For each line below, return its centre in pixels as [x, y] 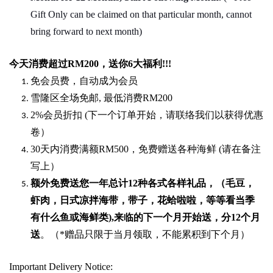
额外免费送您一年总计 [79, 183]
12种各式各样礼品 [167, 183]
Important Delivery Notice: [61, 266]
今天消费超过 [38, 63]
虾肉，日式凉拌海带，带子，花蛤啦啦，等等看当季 [143, 200]
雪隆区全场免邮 [65, 97]
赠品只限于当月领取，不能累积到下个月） [157, 234]
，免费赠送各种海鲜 [172, 149]
